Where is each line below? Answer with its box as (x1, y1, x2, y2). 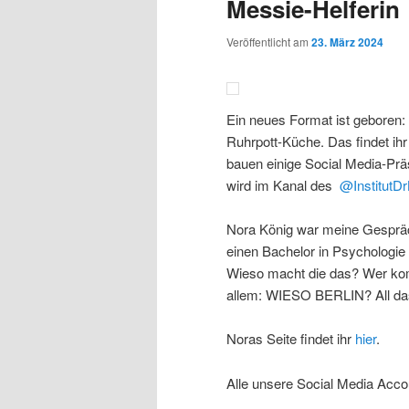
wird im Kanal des (226, 174, 336, 194)
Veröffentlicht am (226, 34, 311, 50)
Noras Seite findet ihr (226, 329, 355, 349)
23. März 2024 (311, 34, 383, 51)
